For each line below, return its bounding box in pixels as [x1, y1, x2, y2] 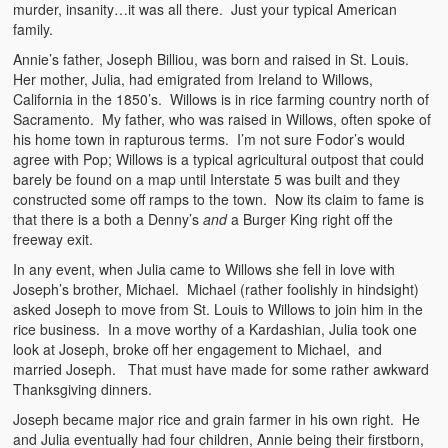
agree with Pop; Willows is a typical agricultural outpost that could [13, 148, 425, 169]
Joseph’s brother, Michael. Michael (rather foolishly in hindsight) [13, 278, 420, 299]
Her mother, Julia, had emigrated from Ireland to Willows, [13, 68, 374, 89]
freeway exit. [13, 228, 94, 249]
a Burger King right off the [227, 208, 394, 229]
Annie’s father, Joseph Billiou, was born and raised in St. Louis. [13, 48, 414, 69]
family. [13, 18, 54, 39]
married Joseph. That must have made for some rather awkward [13, 358, 430, 379]
